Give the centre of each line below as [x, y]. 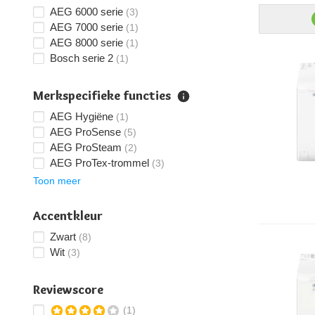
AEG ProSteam [86, 147]
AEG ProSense [85, 132]
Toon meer [57, 180]
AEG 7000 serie [86, 27]
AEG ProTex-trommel [99, 163]
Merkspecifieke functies [102, 96]
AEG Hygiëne [82, 116]
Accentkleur [68, 216]
